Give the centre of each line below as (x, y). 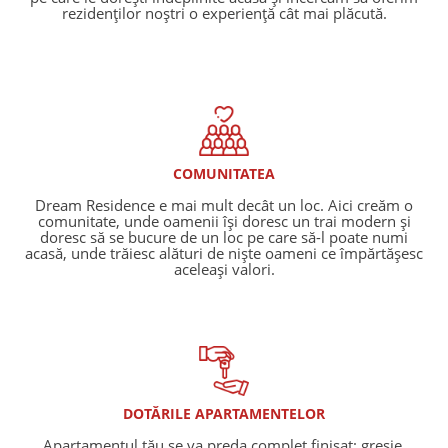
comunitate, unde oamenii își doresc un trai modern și (224, 221)
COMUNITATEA (224, 174)
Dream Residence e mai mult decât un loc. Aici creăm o (224, 205)
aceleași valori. (224, 269)
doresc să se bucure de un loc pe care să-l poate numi (224, 237)
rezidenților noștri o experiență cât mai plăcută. (224, 13)
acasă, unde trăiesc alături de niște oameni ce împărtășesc (224, 253)
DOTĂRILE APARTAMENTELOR (224, 414)
